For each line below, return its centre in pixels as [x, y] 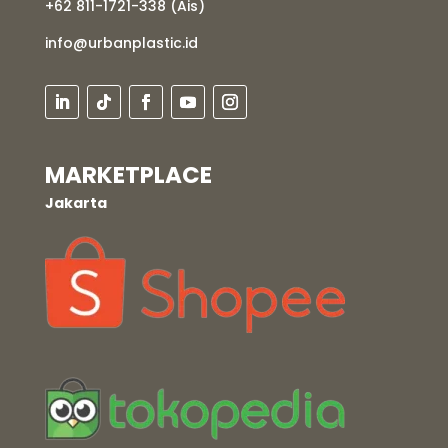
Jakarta [75, 203]
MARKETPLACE [128, 175]
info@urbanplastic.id [121, 43]
